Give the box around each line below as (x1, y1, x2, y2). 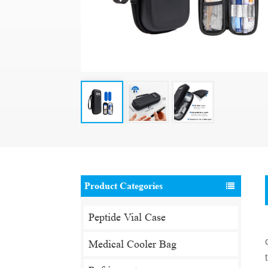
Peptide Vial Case (88, 211, 166, 224)
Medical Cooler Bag (88, 237, 176, 250)
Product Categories (84, 180, 163, 192)
